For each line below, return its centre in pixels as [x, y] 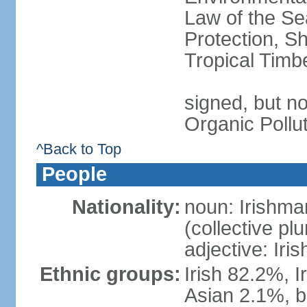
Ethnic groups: [110, 274]
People [74, 174]
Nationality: [126, 207]
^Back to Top [78, 149]
